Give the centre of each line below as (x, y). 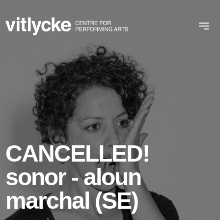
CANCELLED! (78, 153)
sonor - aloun (73, 177)
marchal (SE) (72, 201)
